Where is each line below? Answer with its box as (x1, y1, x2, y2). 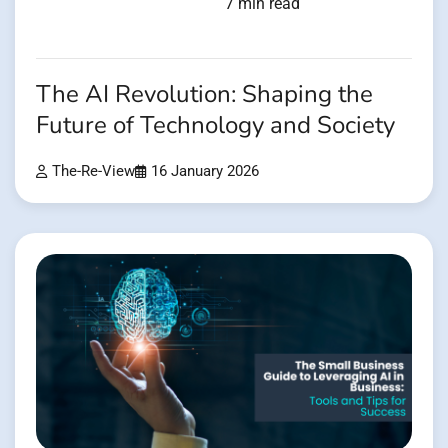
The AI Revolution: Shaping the (36, 78, 373, 112)
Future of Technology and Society (36, 109, 395, 143)
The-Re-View (52, 163, 135, 181)
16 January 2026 (151, 163, 259, 181)
